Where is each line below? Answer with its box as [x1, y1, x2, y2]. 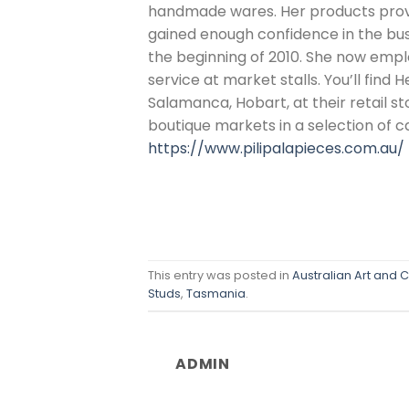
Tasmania [186, 285, 246, 301]
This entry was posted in [148, 267, 292, 283]
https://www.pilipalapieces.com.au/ [148, 137, 404, 159]
